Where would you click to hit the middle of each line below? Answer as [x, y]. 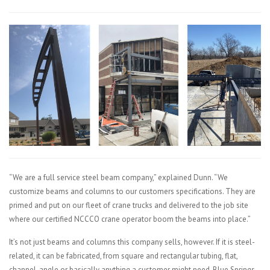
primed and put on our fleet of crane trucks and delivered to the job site [129, 205]
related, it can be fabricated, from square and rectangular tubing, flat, [123, 256]
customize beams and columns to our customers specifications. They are [132, 191]
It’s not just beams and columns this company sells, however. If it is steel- [132, 242]
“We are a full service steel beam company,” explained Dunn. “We [118, 177]
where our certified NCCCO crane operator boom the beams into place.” [130, 219]
